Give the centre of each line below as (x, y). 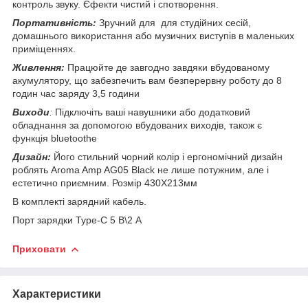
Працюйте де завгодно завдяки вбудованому (167, 67)
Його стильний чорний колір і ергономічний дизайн (167, 156)
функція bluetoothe (55, 138)
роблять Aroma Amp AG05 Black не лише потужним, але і (141, 169)
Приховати (39, 249)
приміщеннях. (44, 48)
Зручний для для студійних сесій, (174, 22)
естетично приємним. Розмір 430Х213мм (105, 183)
